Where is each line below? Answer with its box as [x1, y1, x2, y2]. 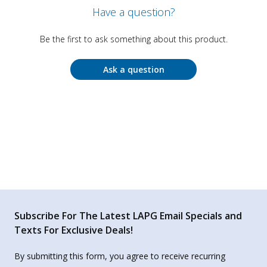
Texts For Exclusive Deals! [14, 223, 133, 237]
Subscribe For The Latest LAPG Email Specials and [14, 209, 242, 222]
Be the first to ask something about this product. [39, 33, 228, 45]
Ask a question [103, 63, 164, 75]
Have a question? [92, 4, 175, 19]
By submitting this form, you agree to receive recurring [14, 250, 225, 262]
